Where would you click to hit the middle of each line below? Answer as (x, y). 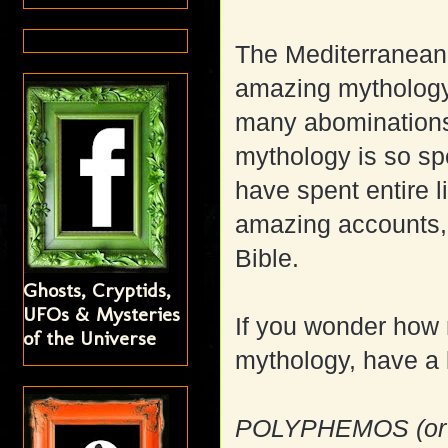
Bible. (267, 258)
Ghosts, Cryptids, (97, 289)
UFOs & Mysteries (102, 313)
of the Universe (90, 337)
